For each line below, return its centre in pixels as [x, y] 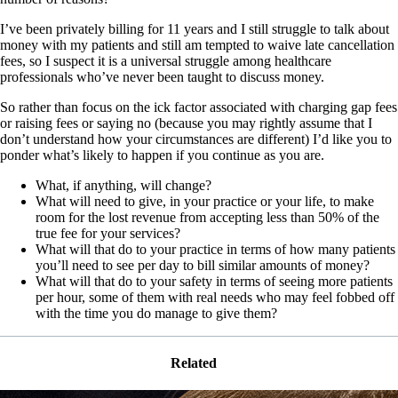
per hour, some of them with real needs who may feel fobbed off [215, 297]
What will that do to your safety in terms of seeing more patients [214, 281]
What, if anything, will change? [123, 185]
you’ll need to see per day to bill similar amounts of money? [203, 265]
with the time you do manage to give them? [156, 313]
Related [199, 363]
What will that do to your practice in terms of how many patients [215, 249]
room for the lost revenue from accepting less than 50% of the [207, 217]
